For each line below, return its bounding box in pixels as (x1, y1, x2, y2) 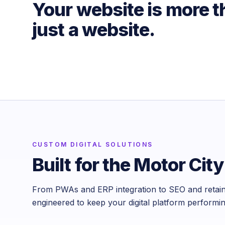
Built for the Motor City (32, 153, 224, 176)
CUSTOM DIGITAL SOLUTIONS (32, 140, 153, 148)
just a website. (32, 18, 155, 41)
